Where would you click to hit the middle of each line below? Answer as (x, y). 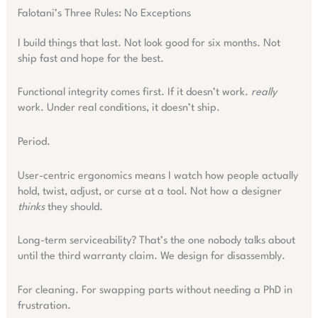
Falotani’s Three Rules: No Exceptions (104, 13)
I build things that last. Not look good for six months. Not (149, 43)
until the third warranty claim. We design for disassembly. (151, 257)
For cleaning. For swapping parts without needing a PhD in (155, 290)
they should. (73, 207)
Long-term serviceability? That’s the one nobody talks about (156, 241)
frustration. (44, 306)
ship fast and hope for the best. (91, 59)
